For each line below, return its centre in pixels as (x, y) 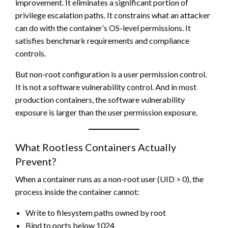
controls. (31, 53)
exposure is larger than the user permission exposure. (106, 112)
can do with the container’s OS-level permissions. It (103, 27)
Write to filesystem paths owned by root (96, 212)
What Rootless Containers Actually (96, 147)
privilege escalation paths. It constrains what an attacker (113, 15)
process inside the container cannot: (77, 191)
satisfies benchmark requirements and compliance (102, 40)
